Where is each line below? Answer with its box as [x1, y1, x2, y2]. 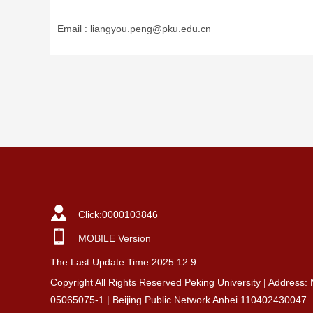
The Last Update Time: [50, 256, 152, 268]
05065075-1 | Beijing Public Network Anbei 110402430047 [50, 294, 307, 305]
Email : [57, 23, 90, 34]
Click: [78, 209, 102, 220]
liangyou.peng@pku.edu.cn [90, 23, 211, 34]
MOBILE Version [78, 233, 151, 244]
